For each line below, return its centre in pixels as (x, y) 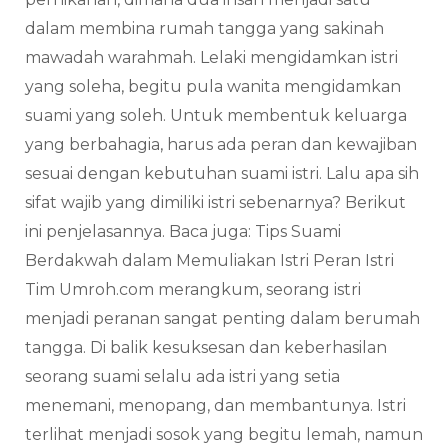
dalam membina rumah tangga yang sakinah (204, 28)
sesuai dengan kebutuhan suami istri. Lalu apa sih (222, 173)
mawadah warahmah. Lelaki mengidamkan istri (211, 57)
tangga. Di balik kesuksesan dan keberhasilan (206, 347)
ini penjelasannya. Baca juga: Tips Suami (183, 231)
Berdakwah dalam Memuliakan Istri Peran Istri (209, 260)
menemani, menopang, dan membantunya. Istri (215, 405)
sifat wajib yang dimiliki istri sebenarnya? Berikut (215, 202)
